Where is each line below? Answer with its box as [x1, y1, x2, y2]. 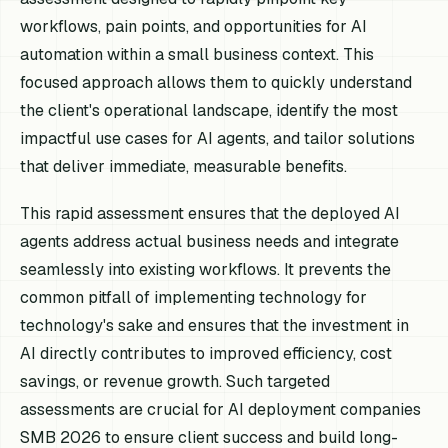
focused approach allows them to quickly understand [20, 72, 413, 93]
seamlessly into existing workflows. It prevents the [20, 259, 392, 281]
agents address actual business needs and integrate [20, 231, 400, 253]
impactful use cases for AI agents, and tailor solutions [20, 128, 416, 149]
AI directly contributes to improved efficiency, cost [20, 343, 393, 365]
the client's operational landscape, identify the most [20, 100, 399, 121]
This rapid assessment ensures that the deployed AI [20, 203, 401, 225]
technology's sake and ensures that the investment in [20, 315, 410, 337]
